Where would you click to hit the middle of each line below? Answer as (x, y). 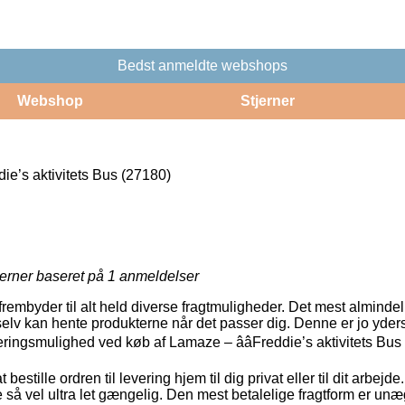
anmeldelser (157, 276)
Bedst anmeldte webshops (202, 65)
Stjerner (267, 100)
